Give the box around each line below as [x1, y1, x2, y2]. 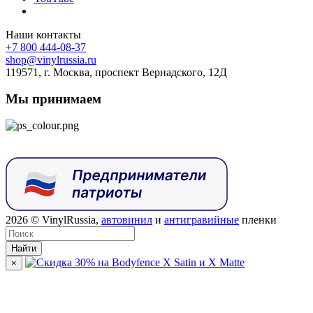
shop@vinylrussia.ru [6, 54, 96, 66]
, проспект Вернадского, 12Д [89, 66, 227, 79]
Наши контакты [6, 29, 81, 41]
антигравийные [164, 214, 239, 226]
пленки [239, 214, 277, 226]
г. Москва [44, 66, 89, 79]
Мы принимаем [6, 92, 101, 107]
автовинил [101, 214, 152, 226]
